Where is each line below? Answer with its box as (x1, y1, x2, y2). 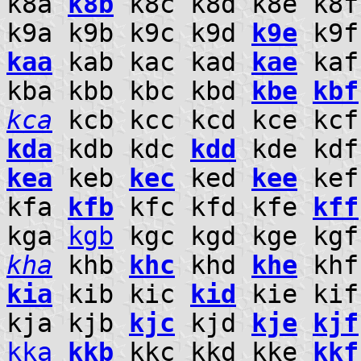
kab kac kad (52, 47, 251, 77)
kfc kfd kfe (114, 192, 313, 222)
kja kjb (6, 308, 129, 338)
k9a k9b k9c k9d (6, 18, 251, 48)
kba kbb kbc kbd (6, 76, 251, 106)
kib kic (52, 279, 190, 309)
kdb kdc (52, 134, 190, 164)
